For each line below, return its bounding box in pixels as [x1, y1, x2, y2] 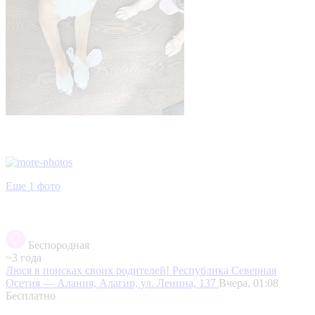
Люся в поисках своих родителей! [6, 264, 172, 276]
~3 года [6, 251, 41, 264]
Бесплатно [6, 289, 56, 302]
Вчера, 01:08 [219, 276, 278, 289]
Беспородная [28, 238, 89, 251]
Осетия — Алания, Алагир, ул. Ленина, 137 [6, 276, 219, 289]
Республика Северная [172, 264, 276, 276]
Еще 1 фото [6, 179, 60, 192]
